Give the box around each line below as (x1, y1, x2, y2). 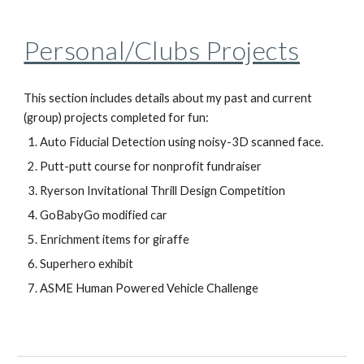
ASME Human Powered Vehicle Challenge (40, 281, 259, 296)
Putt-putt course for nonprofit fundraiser (40, 159, 262, 174)
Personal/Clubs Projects (24, 34, 300, 67)
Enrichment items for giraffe (40, 232, 193, 247)
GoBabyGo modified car (40, 208, 168, 223)
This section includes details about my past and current (24, 91, 313, 106)
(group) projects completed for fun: (24, 110, 210, 125)
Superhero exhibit (40, 257, 136, 271)
